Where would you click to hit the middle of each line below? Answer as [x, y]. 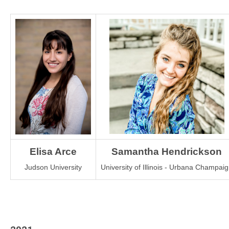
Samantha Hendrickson [167, 152]
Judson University [53, 167]
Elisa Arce [53, 152]
